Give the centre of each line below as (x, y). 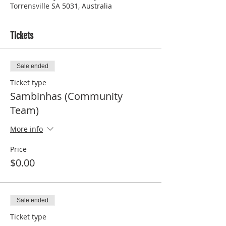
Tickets (22, 35)
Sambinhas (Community (66, 96)
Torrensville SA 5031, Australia (61, 6)
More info (26, 129)
